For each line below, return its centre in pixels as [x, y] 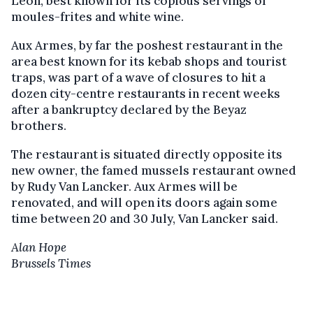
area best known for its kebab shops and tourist [149, 61]
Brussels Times [51, 263]
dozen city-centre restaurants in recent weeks [146, 94]
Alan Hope [39, 247]
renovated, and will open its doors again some [144, 203]
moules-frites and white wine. [97, 17]
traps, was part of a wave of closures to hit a [138, 78]
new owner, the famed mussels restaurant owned [154, 170]
